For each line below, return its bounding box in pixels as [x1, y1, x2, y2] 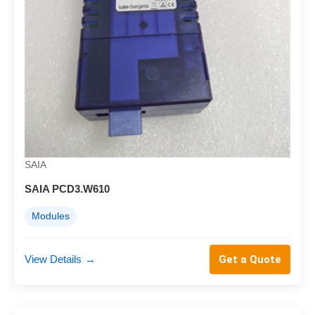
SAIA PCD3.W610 [25, 182, 110, 195]
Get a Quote [219, 252, 281, 266]
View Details [25, 252, 82, 265]
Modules [32, 210, 70, 221]
